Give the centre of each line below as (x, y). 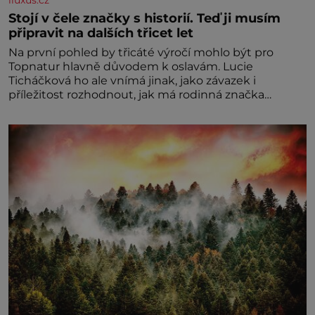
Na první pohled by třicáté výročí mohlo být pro (141, 52)
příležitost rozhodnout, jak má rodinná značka (136, 94)
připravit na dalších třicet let (101, 32)
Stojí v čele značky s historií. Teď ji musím (144, 18)
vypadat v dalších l (60, 108)
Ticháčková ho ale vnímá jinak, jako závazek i (132, 80)
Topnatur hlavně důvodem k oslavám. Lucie (131, 66)
